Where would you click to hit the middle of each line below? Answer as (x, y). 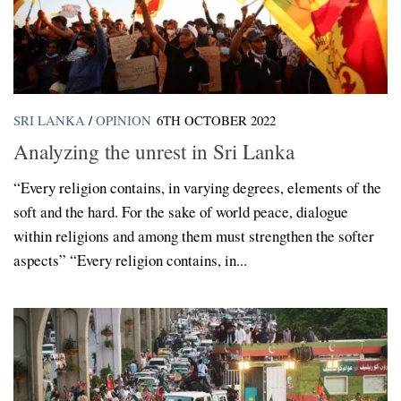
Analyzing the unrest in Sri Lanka (154, 151)
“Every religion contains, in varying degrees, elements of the (197, 187)
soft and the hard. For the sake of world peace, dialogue (181, 211)
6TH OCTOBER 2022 (216, 120)
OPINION (124, 120)
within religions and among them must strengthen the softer (194, 235)
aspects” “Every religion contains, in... (130, 260)
